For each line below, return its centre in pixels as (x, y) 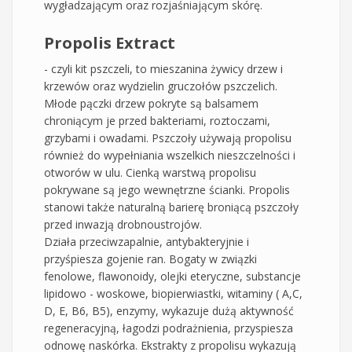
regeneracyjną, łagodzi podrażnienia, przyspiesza (169, 328)
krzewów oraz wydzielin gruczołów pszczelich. (161, 86)
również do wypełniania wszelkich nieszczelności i (170, 155)
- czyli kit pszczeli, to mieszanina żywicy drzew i (163, 68)
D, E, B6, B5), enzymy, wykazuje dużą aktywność (170, 310)
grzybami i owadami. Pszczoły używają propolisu (168, 137)
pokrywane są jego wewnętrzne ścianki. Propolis (167, 189)
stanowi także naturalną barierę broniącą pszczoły (171, 207)
